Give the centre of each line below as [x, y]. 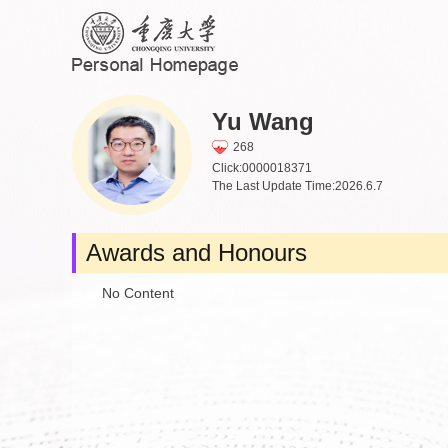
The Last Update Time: [273, 185]
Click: [227, 167]
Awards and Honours [196, 252]
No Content [138, 293]
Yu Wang [263, 121]
